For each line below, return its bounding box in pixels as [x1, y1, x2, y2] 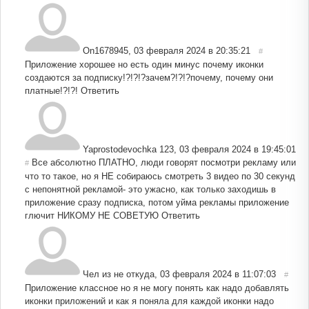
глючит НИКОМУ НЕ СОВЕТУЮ [25, 210, 159, 221]
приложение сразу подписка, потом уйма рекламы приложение [25, 197, 289, 208]
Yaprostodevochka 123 [83, 143, 174, 154]
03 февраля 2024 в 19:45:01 [179, 143, 296, 154]
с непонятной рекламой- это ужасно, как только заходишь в [25, 183, 276, 195]
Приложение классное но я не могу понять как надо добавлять [25, 282, 289, 293]
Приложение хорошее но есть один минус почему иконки [25, 59, 263, 70]
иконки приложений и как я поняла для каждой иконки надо [25, 295, 274, 306]
